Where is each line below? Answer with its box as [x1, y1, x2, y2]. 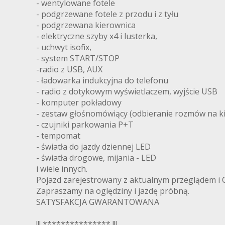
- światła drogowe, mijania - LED [36, 152, 156, 164]
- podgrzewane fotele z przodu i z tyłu [36, 9, 178, 20]
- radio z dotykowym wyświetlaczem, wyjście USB [36, 86, 217, 97]
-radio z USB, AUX [36, 64, 102, 75]
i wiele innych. [36, 163, 87, 175]
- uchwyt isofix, [36, 42, 91, 53]
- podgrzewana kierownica [36, 20, 136, 31]
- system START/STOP [36, 53, 120, 64]
